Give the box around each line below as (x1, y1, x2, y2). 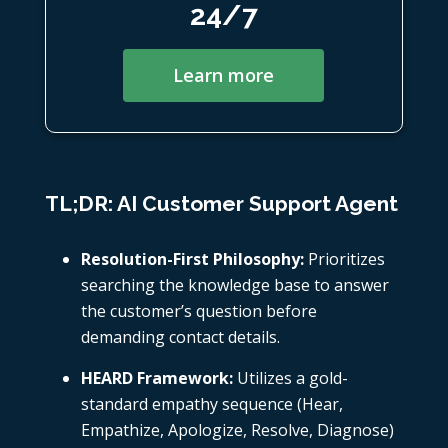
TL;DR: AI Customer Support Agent (44, 191, 398, 217)
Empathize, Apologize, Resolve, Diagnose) (80, 419, 394, 442)
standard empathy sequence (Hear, (80, 393, 343, 416)
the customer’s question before (80, 300, 317, 323)
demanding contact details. (80, 326, 280, 349)
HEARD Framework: (80, 367, 233, 390)
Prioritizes (303, 248, 385, 271)
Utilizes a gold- (232, 367, 348, 390)
